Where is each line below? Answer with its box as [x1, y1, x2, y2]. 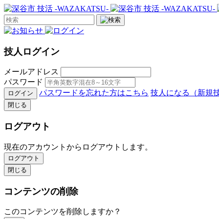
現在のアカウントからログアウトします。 [4, 142, 153, 151]
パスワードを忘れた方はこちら [39, 88, 149, 97]
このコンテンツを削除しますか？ [4, 207, 121, 216]
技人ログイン [4, 46, 60, 57]
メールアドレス [4, 67, 59, 76]
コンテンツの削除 [4, 186, 78, 197]
